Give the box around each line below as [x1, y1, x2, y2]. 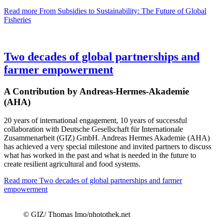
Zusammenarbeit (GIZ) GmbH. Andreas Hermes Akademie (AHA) [4, 134, 210, 142]
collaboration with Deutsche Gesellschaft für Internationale [4, 125, 183, 134]
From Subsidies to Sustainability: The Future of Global [37, 6, 206, 15]
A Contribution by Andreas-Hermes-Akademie [4, 86, 189, 96]
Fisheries [4, 15, 31, 24]
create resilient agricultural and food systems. [4, 160, 140, 169]
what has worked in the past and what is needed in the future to [4, 151, 196, 160]
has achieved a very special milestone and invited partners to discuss [4, 142, 211, 151]
